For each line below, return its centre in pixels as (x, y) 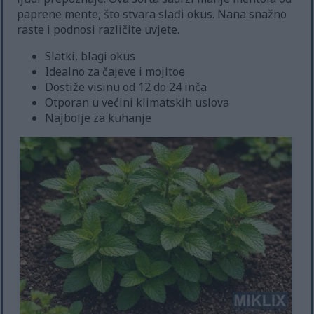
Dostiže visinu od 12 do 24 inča (126, 87)
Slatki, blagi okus (90, 56)
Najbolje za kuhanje (98, 117)
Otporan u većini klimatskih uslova (137, 102)
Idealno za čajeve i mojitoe (115, 71)
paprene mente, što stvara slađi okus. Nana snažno (152, 14)
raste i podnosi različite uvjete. (98, 29)
